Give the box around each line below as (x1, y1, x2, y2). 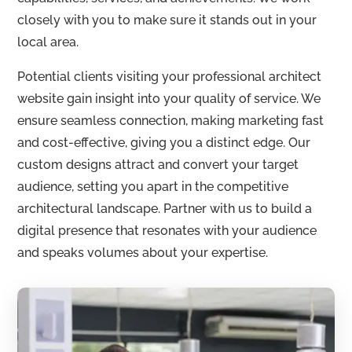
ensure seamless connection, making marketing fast (17, 113, 324, 128)
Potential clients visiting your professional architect (17, 69, 322, 84)
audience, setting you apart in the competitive (17, 179, 289, 194)
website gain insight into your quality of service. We (17, 91, 321, 106)
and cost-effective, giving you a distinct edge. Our (17, 135, 311, 150)
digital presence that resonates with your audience (17, 223, 317, 238)
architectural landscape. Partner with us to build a (17, 201, 313, 216)
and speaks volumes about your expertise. (17, 245, 269, 260)
